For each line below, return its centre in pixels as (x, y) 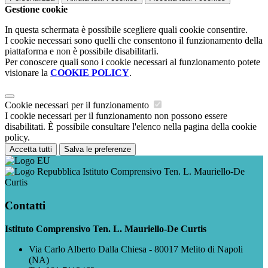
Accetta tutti (31, 150)
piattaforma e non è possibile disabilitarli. (82, 51)
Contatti (25, 205)
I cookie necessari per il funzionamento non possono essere (116, 116)
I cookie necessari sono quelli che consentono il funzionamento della (134, 41)
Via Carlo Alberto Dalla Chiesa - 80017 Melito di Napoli (136, 249)
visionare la (28, 73)
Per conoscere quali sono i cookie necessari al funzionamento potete (133, 62)
